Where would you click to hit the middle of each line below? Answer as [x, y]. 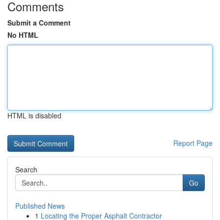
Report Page [193, 143]
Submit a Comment [39, 23]
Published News [40, 206]
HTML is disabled [34, 115]
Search [26, 169]
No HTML [23, 35]
